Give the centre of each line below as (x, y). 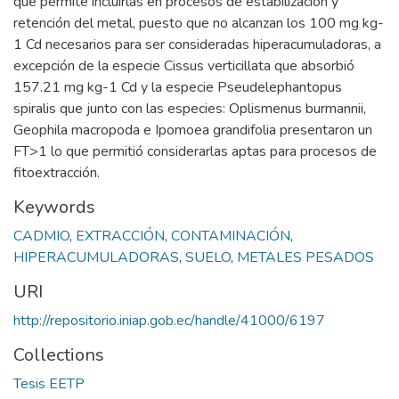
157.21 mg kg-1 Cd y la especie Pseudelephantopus (178, 87)
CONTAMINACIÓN (231, 236)
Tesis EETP (49, 383)
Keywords (54, 207)
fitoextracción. (57, 172)
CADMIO (41, 236)
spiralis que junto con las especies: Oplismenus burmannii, (190, 108)
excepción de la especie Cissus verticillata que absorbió (184, 65)
